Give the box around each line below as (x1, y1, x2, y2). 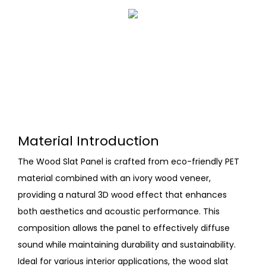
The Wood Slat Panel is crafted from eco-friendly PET (18, 156, 239, 168)
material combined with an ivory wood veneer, (18, 172, 211, 185)
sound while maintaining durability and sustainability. (18, 239, 236, 251)
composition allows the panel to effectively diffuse (18, 222, 230, 235)
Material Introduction (18, 131, 159, 150)
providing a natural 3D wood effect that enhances (18, 189, 227, 201)
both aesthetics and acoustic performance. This (18, 205, 220, 218)
